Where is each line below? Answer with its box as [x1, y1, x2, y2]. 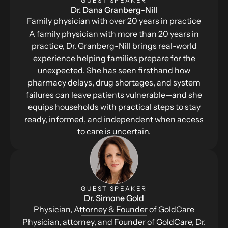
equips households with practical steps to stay [27, 101, 201, 112]
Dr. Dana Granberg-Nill [71, 4, 157, 15]
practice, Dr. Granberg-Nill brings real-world [31, 40, 197, 51]
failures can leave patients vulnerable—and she [26, 89, 202, 100]
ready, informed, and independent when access [24, 113, 204, 124]
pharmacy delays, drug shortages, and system [27, 77, 201, 88]
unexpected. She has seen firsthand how [38, 65, 190, 75]
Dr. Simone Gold [84, 192, 144, 203]
